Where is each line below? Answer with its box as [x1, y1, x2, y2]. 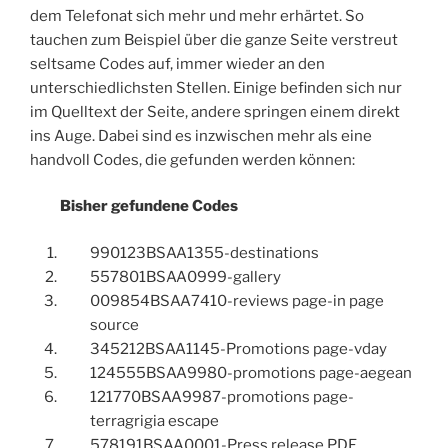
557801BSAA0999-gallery [90, 267, 281, 286]
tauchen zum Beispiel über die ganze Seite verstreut [30, 30, 398, 49]
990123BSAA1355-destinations [90, 243, 319, 262]
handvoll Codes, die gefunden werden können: [30, 150, 355, 169]
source [90, 315, 139, 334]
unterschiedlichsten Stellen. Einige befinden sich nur [30, 78, 402, 97]
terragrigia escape [90, 411, 219, 430]
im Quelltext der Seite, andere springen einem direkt [30, 102, 400, 121]
